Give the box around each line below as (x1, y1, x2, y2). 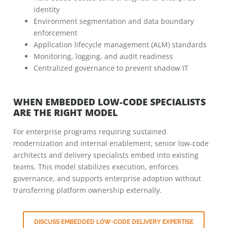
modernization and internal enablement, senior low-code (13, 138, 209, 148)
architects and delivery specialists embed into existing (13, 150, 198, 160)
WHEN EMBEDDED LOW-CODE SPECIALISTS (13, 96, 206, 108)
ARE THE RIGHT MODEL (13, 106, 118, 119)
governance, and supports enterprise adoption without (13, 174, 201, 183)
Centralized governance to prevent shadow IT (34, 63, 188, 73)
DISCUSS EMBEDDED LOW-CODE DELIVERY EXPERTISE (34, 218, 193, 225)
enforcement (34, 28, 77, 38)
